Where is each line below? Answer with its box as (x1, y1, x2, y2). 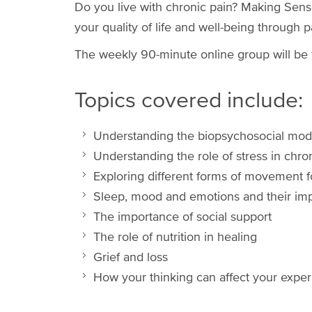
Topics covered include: (75, 87, 303, 113)
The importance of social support (93, 209, 272, 224)
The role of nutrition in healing (93, 229, 257, 244)
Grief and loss (93, 249, 168, 265)
